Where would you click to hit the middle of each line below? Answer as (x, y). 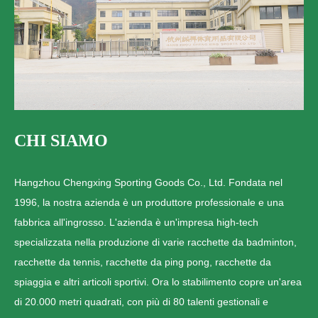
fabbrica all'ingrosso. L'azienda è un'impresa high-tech (136, 222)
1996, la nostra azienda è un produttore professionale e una (149, 202)
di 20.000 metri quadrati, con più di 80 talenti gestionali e (141, 301)
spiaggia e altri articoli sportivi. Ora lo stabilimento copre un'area (158, 281)
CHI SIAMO (61, 140)
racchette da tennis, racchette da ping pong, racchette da (143, 262)
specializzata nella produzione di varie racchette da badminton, (155, 242)
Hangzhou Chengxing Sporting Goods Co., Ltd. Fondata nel (148, 182)
